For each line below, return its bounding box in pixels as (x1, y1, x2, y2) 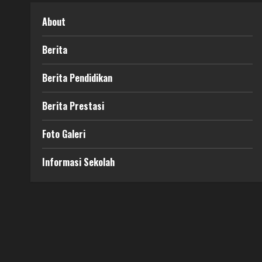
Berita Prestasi (42, 99, 104, 113)
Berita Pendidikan (42, 71, 112, 85)
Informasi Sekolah (42, 155, 115, 169)
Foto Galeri (42, 127, 85, 141)
